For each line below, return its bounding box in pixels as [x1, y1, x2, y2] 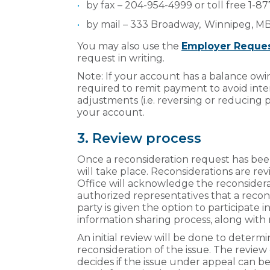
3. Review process [77, 130, 203, 146]
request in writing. [77, 52, 167, 64]
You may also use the [77, 40, 181, 52]
